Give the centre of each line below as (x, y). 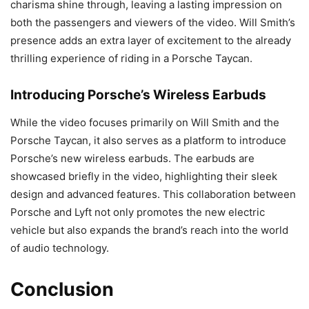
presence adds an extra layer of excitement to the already (151, 40)
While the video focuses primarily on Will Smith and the (145, 122)
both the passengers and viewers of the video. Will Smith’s (153, 22)
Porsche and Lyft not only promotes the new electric (138, 212)
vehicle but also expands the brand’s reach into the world (149, 230)
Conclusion (62, 289)
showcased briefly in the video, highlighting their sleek (144, 176)
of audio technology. (60, 248)
